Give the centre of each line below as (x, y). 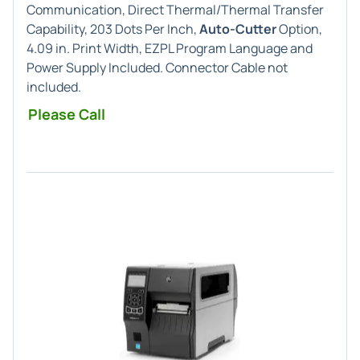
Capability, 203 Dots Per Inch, (113, 29)
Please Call (67, 114)
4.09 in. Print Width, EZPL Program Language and (170, 48)
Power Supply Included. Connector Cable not (157, 67)
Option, (299, 29)
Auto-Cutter (238, 29)
